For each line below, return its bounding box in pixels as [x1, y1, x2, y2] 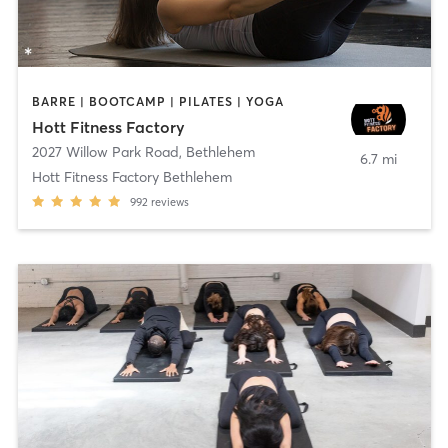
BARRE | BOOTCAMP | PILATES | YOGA [31, 93, 284, 109]
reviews [150, 195, 189, 210]
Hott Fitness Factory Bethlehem [31, 168, 232, 187]
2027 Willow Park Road [31, 143, 179, 162]
